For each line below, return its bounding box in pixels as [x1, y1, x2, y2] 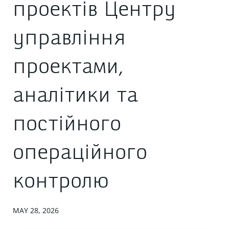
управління [13, 29, 126, 50]
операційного [13, 144, 147, 164]
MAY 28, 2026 [13, 205, 59, 215]
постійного [13, 115, 121, 135]
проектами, [13, 58, 124, 78]
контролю [13, 172, 109, 193]
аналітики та [13, 86, 138, 107]
